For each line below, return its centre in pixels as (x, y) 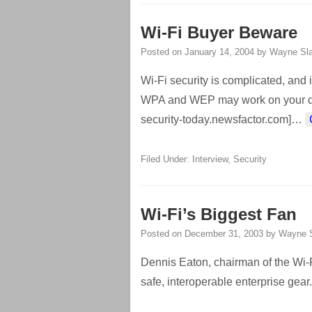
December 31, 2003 (224, 234)
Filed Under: (166, 159)
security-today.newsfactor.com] (216, 119)
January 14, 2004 (219, 52)
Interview (210, 159)
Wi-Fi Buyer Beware (219, 32)
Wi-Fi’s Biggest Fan (219, 214)
